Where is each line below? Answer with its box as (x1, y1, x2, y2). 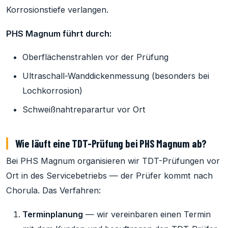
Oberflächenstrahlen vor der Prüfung (22, 52, 168, 63)
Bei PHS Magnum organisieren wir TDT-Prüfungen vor (6, 156, 220, 166)
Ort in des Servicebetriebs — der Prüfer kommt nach (6, 170, 213, 181)
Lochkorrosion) (22, 85, 82, 96)
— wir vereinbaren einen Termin (83, 209, 211, 219)
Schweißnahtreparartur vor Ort (22, 104, 146, 115)
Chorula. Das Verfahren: (6, 185, 101, 196)
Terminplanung (22, 209, 83, 219)
